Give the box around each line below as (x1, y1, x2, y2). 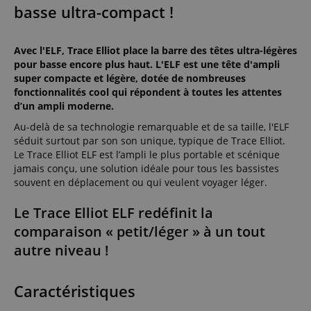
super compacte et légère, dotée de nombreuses (14, 71, 246, 85)
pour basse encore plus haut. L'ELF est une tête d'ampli (14, 57, 280, 71)
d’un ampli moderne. (14, 99, 114, 112)
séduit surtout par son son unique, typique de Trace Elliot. (14, 133, 285, 147)
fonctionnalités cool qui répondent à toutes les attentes (14, 85, 282, 99)
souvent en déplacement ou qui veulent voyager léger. (14, 175, 267, 189)
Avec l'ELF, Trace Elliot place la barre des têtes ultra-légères (14, 43, 297, 57)
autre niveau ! (14, 240, 109, 260)
